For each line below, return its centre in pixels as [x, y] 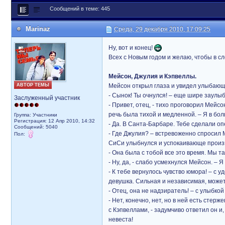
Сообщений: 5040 [36, 127]
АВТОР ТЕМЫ [33, 85]
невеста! [121, 219]
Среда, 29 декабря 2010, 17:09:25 [162, 29]
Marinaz [38, 29]
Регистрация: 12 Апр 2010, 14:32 [54, 121]
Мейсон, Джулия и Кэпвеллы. [152, 76]
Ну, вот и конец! [131, 48]
